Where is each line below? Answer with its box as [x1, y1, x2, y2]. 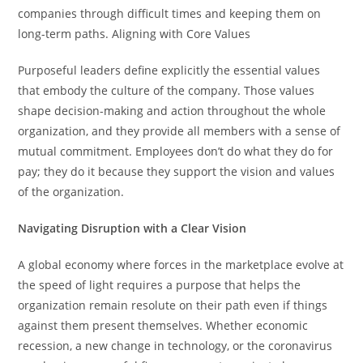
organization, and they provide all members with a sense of [18, 122, 341, 139]
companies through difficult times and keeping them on [18, 5, 322, 21]
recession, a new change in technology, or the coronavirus [18, 337, 333, 353]
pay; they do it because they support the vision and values [18, 163, 335, 179]
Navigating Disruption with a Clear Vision [18, 220, 247, 236]
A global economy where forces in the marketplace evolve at [18, 256, 344, 272]
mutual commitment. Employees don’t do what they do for [18, 143, 334, 159]
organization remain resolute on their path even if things [18, 297, 328, 313]
